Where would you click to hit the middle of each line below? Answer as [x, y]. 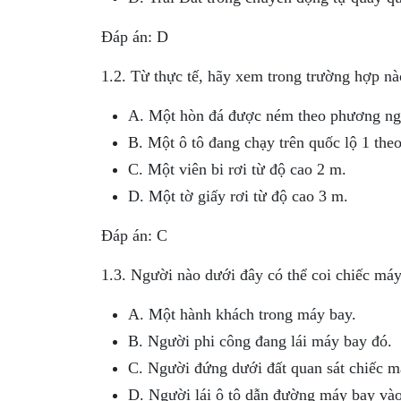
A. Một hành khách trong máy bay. [242, 314]
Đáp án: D [134, 37]
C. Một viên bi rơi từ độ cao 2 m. [237, 169]
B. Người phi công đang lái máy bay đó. [260, 341]
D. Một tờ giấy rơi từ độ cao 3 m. [238, 196]
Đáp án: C [134, 235]
